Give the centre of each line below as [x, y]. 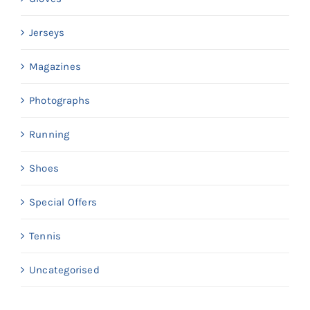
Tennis [45, 236]
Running [49, 135]
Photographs [60, 101]
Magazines [55, 67]
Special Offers [63, 202]
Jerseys [47, 33]
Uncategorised [64, 270]
